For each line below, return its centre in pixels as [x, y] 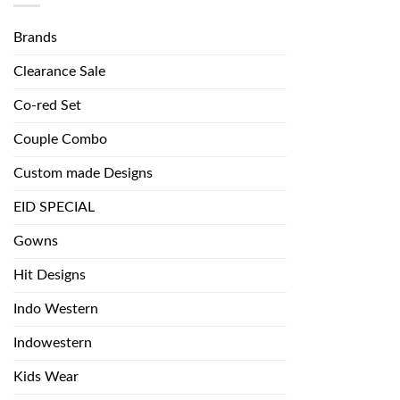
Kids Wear [46, 377]
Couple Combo [60, 140]
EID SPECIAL [54, 208]
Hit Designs [50, 275]
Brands [35, 38]
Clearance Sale [59, 72]
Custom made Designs [83, 174]
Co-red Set [47, 106]
